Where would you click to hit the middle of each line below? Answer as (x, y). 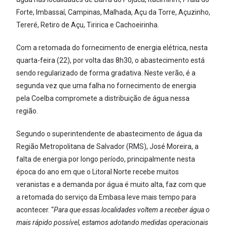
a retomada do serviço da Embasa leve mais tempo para (106, 197)
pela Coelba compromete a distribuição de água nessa (103, 98)
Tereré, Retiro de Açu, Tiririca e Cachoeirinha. (88, 25)
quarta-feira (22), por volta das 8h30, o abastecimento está (111, 60)
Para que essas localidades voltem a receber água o (132, 210)
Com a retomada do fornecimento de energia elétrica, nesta (112, 48)
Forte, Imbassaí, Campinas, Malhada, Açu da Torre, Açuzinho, (113, 12)
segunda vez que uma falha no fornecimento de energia (106, 86)
